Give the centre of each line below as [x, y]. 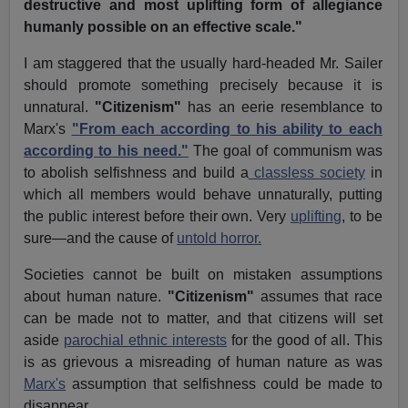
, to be [362, 217]
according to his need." [106, 151]
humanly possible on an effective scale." [163, 27]
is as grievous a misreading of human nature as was [203, 362]
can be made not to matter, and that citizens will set [203, 319]
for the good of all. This [305, 341]
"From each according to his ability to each [227, 129]
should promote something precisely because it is [203, 86]
